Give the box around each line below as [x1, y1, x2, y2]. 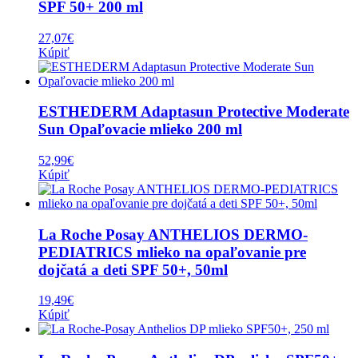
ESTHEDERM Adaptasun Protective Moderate [38, 103, 349, 121]
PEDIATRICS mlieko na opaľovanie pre [38, 243, 306, 261]
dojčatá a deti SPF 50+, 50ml [38, 261, 228, 278]
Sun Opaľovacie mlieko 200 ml [38, 121, 242, 138]
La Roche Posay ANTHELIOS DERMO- [38, 225, 308, 243]
